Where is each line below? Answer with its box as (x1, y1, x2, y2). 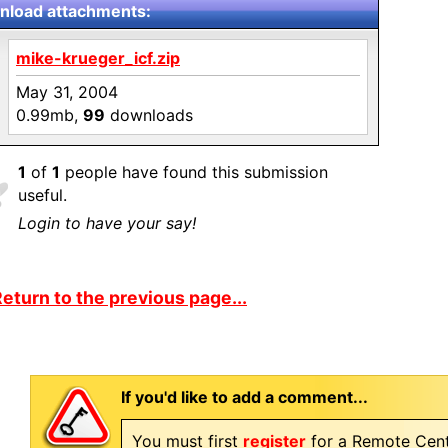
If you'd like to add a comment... (120, 387, 368, 407)
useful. (18, 185, 67, 205)
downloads (105, 105, 193, 125)
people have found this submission (60, 162, 328, 182)
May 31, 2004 (16, 82, 118, 102)
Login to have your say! (18, 213, 196, 233)
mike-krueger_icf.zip (16, 48, 180, 68)
